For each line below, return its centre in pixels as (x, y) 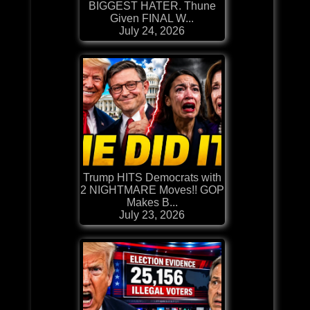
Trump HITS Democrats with (152, 177)
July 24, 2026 (152, 30)
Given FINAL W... (152, 18)
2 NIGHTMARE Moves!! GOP (152, 190)
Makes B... (152, 202)
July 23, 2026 (152, 215)
